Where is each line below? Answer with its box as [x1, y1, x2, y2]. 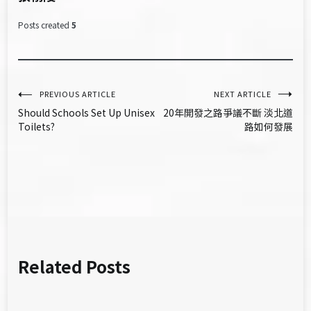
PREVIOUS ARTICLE [40, 88, 117, 100]
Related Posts [18, 254, 131, 279]
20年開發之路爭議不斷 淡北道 [162, 106, 293, 120]
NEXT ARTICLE [213, 88, 271, 100]
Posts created [18, 19, 70, 31]
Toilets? [18, 119, 56, 134]
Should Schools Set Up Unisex [18, 106, 155, 120]
